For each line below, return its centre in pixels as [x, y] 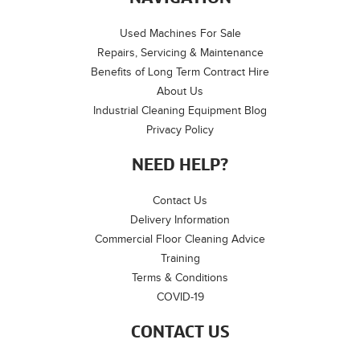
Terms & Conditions [180, 277]
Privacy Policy [180, 129]
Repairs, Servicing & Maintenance [180, 52]
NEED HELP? [180, 165]
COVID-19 [180, 297]
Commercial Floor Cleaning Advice [180, 239]
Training [180, 258]
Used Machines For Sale [180, 33]
